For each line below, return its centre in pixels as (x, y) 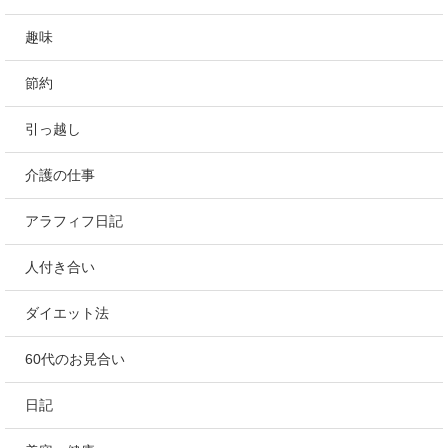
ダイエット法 (67, 313)
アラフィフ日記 (74, 221)
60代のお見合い (75, 359)
